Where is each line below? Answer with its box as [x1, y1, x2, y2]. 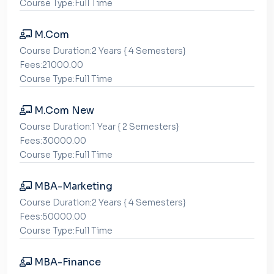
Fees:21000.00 [20, 59, 83, 70]
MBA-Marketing [32, 180, 113, 193]
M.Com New [32, 104, 94, 117]
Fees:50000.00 [20, 211, 86, 222]
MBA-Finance [32, 256, 101, 268]
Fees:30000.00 [20, 135, 86, 146]
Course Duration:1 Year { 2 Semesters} [20, 121, 179, 132]
